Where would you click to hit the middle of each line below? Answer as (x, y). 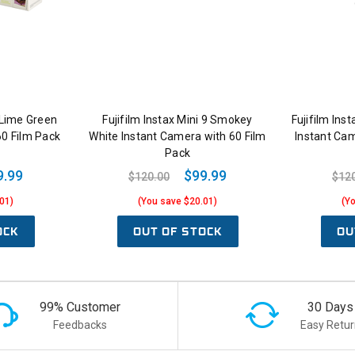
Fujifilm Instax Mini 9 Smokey (177, 120)
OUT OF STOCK (177, 232)
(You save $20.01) (177, 202)
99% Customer (80, 307)
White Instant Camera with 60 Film (177, 137)
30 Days (330, 307)
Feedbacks (80, 324)
